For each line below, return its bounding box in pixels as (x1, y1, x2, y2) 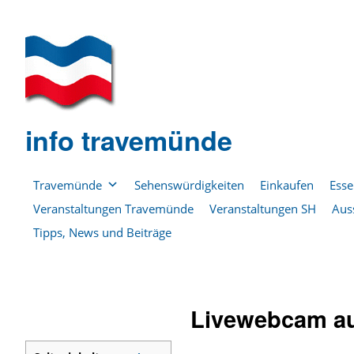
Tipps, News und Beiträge (33, 224, 171, 240)
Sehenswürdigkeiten (134, 177, 244, 193)
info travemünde (25, 121, 232, 159)
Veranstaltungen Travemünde (33, 201, 194, 217)
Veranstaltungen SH (209, 201, 316, 217)
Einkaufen (260, 177, 314, 193)
